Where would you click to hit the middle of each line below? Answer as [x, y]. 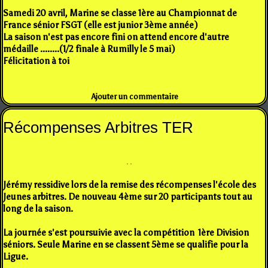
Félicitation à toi [36, 61]
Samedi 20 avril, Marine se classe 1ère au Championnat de [120, 13]
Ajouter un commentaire [135, 96]
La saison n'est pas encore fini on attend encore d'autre [116, 37]
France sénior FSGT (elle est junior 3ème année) [100, 25]
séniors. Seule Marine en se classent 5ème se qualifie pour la [126, 244]
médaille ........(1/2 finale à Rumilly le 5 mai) [89, 49]
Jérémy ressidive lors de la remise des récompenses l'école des [130, 185]
